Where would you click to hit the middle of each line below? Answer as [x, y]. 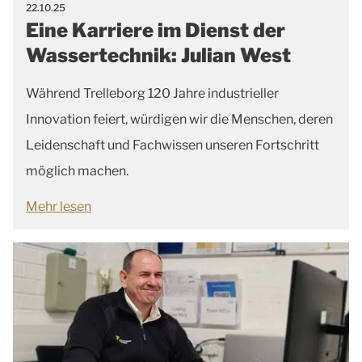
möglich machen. [77, 170]
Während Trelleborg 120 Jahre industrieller [152, 93]
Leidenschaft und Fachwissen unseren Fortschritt [173, 145]
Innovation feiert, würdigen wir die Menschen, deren [179, 119]
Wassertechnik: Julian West [158, 55]
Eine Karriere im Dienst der [156, 30]
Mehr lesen [59, 206]
